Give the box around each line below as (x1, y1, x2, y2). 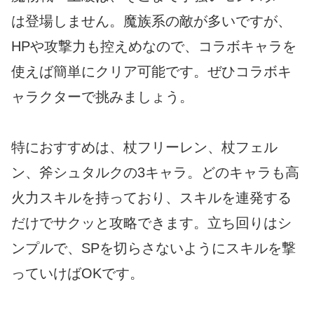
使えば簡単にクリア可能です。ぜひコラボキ (11, 64, 292, 80)
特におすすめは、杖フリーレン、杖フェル (11, 139, 278, 156)
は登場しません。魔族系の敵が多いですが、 (11, 13, 292, 29)
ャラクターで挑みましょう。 (11, 89, 193, 105)
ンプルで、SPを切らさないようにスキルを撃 (11, 240, 296, 257)
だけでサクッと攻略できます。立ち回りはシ (11, 215, 292, 231)
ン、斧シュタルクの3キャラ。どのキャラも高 (11, 165, 299, 181)
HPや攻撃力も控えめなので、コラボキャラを (11, 39, 296, 55)
